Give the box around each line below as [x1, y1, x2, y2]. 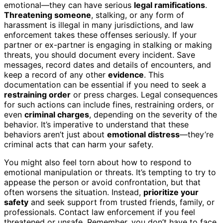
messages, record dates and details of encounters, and [4, 59, 211, 70]
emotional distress [107, 129, 180, 139]
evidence [108, 69, 144, 80]
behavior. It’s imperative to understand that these [4, 119, 189, 129]
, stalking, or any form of [91, 9, 184, 20]
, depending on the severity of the [89, 109, 217, 119]
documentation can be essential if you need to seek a [4, 79, 206, 90]
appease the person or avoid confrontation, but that [4, 177, 201, 187]
